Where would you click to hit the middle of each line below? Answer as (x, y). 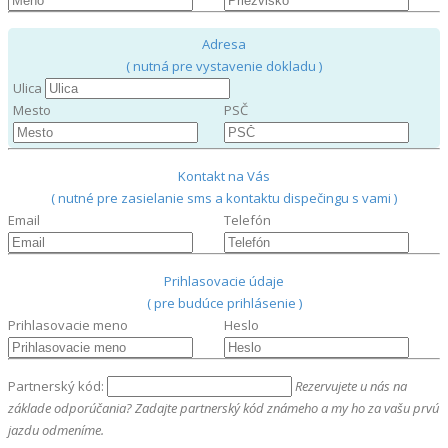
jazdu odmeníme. (56, 430)
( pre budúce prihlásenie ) (224, 303)
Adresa (224, 44)
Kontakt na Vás (224, 176)
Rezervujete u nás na (351, 386)
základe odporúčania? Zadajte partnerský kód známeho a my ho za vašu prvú (223, 408)
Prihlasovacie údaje (224, 281)
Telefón (247, 220)
